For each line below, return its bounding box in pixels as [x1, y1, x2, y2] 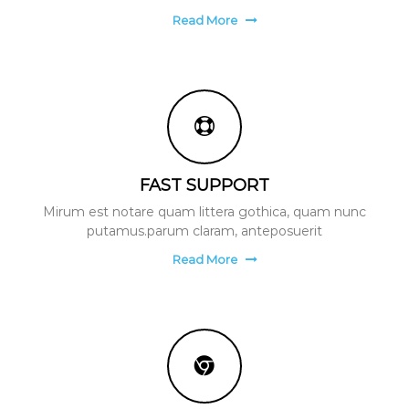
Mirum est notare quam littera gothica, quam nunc [43, 204, 366, 220]
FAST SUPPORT [140, 175, 269, 195]
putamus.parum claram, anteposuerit [87, 223, 322, 239]
